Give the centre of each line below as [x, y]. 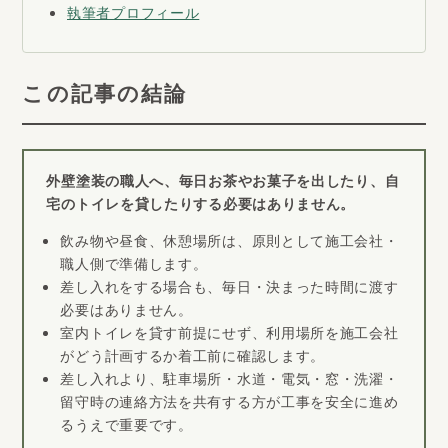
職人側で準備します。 [134, 267]
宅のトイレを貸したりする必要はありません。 [201, 207]
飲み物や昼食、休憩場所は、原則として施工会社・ [229, 244]
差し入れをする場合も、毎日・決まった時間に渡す [229, 290]
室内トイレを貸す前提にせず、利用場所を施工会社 [229, 336]
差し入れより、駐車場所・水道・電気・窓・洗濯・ [229, 382]
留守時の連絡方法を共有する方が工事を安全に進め [229, 405]
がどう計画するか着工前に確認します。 [193, 359]
